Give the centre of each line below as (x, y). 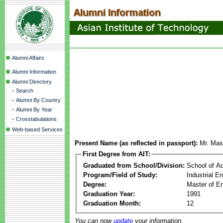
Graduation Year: (109, 194)
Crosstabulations (36, 119)
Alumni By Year (34, 110)
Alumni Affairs (28, 58)
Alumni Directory (32, 82)
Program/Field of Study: (120, 175)
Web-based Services (37, 129)
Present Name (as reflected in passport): (136, 143)
